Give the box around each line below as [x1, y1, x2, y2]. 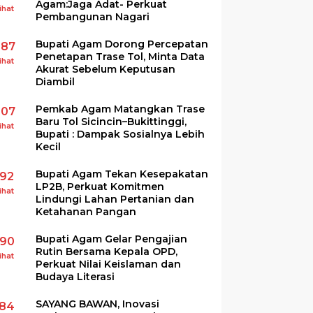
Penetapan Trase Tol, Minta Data [36, 50, 205, 63]
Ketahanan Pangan [36, 205, 137, 218]
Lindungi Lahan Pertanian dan [36, 192, 195, 205]
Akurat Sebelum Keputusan [36, 62, 176, 75]
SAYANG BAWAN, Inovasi [36, 297, 160, 310]
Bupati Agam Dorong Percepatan [36, 37, 209, 50]
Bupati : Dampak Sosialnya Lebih [36, 127, 205, 140]
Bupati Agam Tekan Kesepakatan [36, 167, 209, 180]
